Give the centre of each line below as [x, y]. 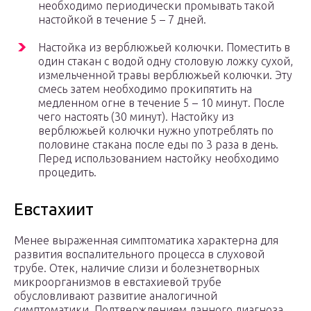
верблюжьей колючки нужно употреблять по [156, 131]
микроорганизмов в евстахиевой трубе [118, 282]
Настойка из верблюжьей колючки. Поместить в [164, 48]
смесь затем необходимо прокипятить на [145, 89]
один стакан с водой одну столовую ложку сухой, [166, 61]
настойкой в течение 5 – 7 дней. [122, 20]
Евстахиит [54, 210]
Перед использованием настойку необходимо [159, 159]
